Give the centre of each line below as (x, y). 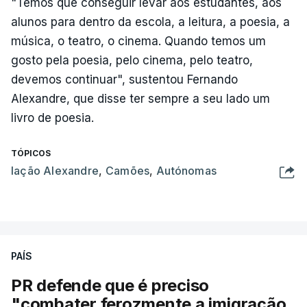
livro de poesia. (52, 118)
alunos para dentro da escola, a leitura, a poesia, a (150, 22)
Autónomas (187, 171)
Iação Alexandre (55, 171)
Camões (128, 171)
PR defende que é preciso (110, 285)
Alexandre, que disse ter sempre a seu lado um (140, 99)
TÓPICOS (31, 153)
